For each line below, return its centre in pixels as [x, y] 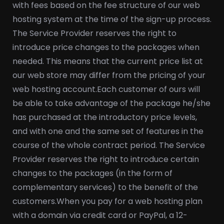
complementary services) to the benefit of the [105, 187]
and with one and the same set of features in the [108, 131]
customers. [34, 201]
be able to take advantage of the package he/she [111, 103]
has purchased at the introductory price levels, [105, 117]
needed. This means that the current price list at [108, 61]
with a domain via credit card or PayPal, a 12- [100, 215]
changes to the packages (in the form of [92, 173]
